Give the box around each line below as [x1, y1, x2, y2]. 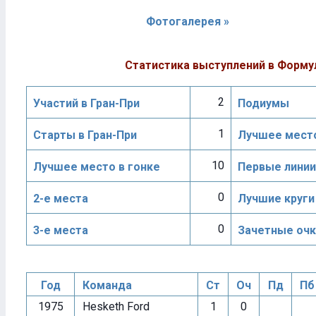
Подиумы [238, 97, 289, 110]
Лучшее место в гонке [33, 160, 160, 174]
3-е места [33, 224, 88, 237]
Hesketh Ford [77, 300, 150, 313]
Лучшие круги [238, 192, 315, 205]
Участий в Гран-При [33, 97, 140, 110]
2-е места [33, 192, 88, 205]
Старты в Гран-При [33, 128, 137, 142]
